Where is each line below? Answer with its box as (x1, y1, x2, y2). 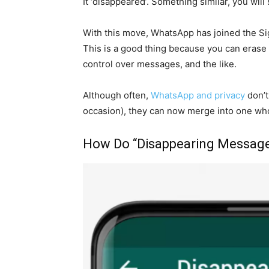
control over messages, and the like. (83, 58, 237, 70)
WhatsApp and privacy (151, 89, 245, 101)
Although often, (83, 89, 151, 101)
